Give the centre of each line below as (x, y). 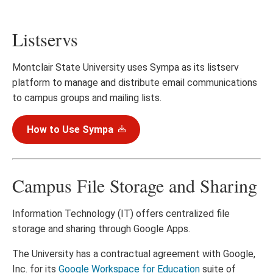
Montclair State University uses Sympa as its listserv (126, 68)
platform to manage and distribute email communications (135, 83)
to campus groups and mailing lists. (87, 98)
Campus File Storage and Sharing (135, 186)
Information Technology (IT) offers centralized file (121, 214)
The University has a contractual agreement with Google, (134, 254)
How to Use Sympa (70, 130)
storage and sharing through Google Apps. (101, 229)
